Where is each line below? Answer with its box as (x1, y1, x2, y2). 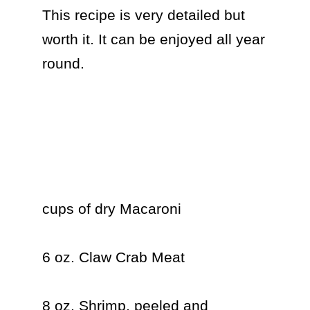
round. (42, 55, 84, 71)
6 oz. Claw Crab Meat (42, 249, 185, 265)
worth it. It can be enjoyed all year (42, 31, 265, 47)
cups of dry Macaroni (42, 201, 181, 217)
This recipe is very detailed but (42, 7, 245, 23)
